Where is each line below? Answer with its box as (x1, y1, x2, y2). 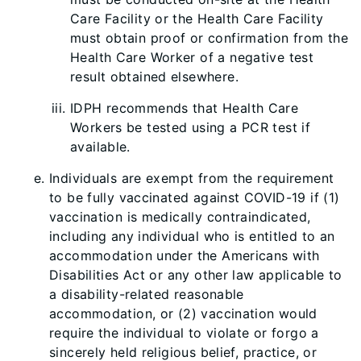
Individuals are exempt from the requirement (49, 170, 334, 186)
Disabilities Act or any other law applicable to (49, 267, 342, 283)
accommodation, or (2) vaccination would (49, 305, 317, 322)
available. (70, 139, 131, 155)
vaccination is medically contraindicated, (49, 209, 311, 225)
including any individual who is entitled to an (49, 228, 335, 244)
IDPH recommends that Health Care (70, 100, 299, 116)
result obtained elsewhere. (70, 68, 239, 85)
